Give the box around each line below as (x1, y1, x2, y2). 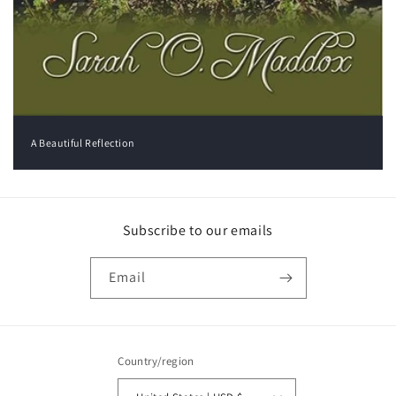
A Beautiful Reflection (31, 136, 135, 150)
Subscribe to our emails (123, 221, 273, 240)
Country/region (118, 354, 194, 369)
